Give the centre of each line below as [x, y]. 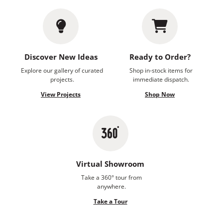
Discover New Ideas [61, 56]
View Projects [61, 94]
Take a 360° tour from [111, 177]
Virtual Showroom [110, 164]
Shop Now [160, 94]
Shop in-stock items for [161, 70]
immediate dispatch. [161, 79]
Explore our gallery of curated [62, 70]
